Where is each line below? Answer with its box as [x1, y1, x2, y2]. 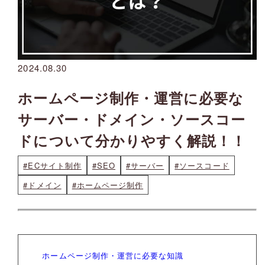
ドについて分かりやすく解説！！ [18, 130, 247, 151]
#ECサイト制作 [23, 160, 82, 172]
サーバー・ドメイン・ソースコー [18, 109, 246, 130]
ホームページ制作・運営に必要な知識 [42, 250, 184, 261]
